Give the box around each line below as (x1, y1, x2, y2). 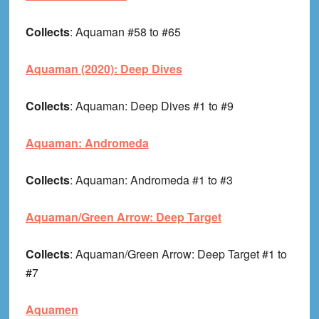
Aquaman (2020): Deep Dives (25, 61, 182, 78)
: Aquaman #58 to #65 (69, 23, 181, 41)
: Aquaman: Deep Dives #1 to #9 (69, 98, 234, 115)
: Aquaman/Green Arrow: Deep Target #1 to (69, 246, 287, 263)
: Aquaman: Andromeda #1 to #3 (69, 172, 233, 189)
